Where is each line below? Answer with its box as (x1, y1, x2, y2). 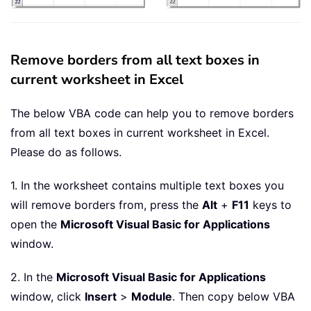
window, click (10, 289, 85, 303)
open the (10, 217, 60, 231)
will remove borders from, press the (10, 197, 202, 212)
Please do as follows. (10, 144, 121, 159)
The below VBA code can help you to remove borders (10, 106, 294, 120)
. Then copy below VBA (172, 289, 295, 303)
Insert (85, 289, 117, 303)
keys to (249, 197, 292, 212)
